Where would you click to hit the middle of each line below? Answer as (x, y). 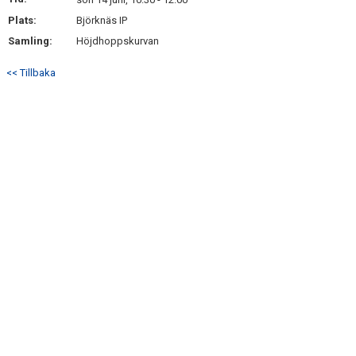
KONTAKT (32, 10)
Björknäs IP (102, 20)
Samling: (30, 41)
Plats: (22, 20)
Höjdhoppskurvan (118, 41)
